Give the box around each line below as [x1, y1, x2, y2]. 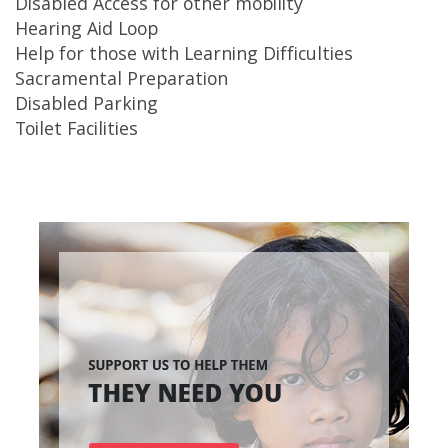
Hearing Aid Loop [15, 16, 158, 47]
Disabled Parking [15, 91, 158, 122]
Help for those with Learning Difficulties [15, 41, 353, 72]
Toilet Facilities [15, 116, 138, 147]
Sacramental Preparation [15, 66, 228, 97]
